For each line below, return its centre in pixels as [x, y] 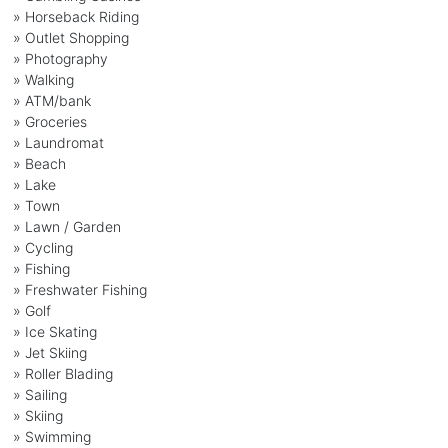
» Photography [60, 58]
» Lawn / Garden [66, 226]
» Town [36, 205]
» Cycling [42, 247]
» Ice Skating [54, 331]
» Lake [34, 184]
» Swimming [51, 436]
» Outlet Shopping [70, 37]
